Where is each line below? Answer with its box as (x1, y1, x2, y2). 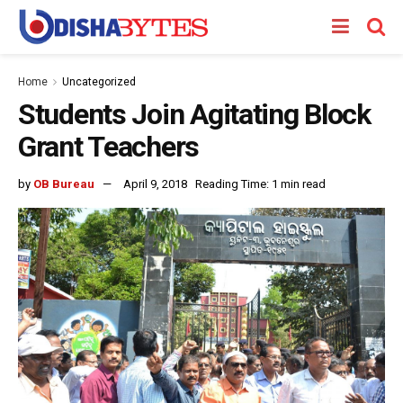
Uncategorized (62, 76, 136, 88)
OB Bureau (33, 176, 94, 191)
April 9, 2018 (123, 176, 187, 191)
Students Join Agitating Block (18, 97, 371, 131)
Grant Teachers (18, 130, 200, 164)
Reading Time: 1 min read (195, 176, 326, 191)
